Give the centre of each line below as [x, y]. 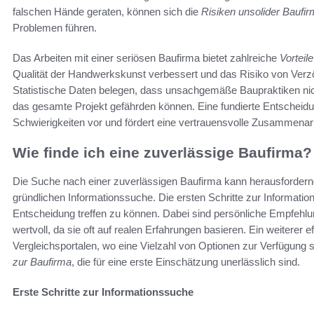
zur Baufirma [42, 261]
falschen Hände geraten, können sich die [107, 12]
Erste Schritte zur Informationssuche [103, 292]
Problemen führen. [55, 28]
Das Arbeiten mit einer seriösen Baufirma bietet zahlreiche [146, 58]
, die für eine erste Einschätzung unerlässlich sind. [186, 261]
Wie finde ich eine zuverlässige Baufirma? [162, 153]
